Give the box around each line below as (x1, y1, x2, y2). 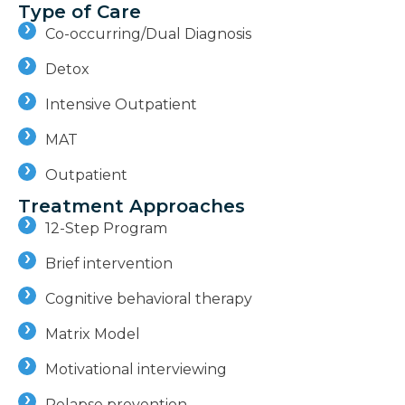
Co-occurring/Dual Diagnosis (45, 24, 251, 42)
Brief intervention (45, 254, 173, 272)
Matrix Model (45, 325, 140, 343)
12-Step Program (45, 219, 167, 237)
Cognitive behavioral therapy (45, 289, 252, 307)
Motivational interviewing (45, 360, 227, 378)
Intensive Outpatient (45, 95, 197, 113)
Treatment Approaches (18, 194, 245, 217)
